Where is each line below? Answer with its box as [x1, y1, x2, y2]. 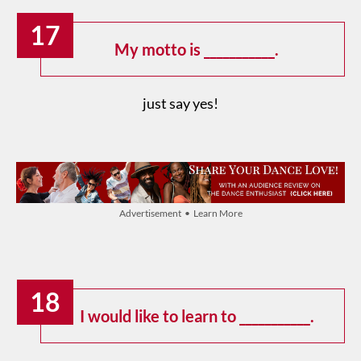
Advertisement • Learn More [118, 206, 243, 219]
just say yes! [143, 94, 218, 113]
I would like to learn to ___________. [79, 305, 314, 326]
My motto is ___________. [114, 39, 279, 60]
